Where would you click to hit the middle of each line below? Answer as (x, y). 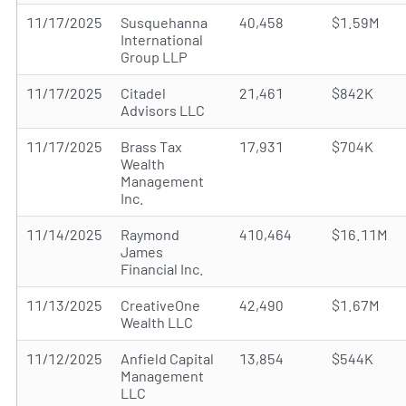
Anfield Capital (167, 358)
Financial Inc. (162, 269)
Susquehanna (164, 22)
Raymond (150, 234)
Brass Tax (151, 146)
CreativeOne (160, 305)
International (162, 39)
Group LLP (154, 57)
